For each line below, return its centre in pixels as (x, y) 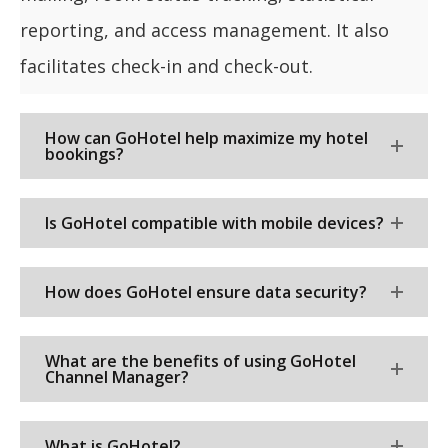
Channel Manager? (117, 377)
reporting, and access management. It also (204, 30)
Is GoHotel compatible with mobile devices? (214, 223)
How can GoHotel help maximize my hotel (206, 138)
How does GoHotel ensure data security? (206, 292)
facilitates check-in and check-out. (166, 66)
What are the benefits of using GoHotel (200, 361)
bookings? (84, 154)
